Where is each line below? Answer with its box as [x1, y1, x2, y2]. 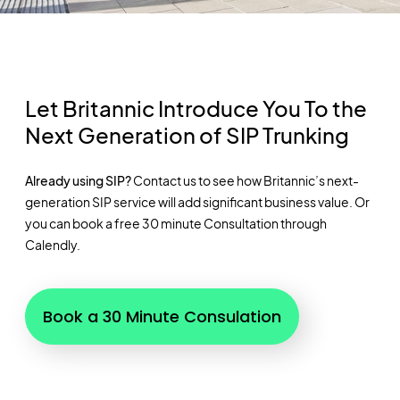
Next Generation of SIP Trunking [24, 121, 349, 149]
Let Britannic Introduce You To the [24, 95, 367, 122]
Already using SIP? [24, 172, 131, 189]
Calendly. [24, 237, 80, 254]
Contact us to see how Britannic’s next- [130, 172, 359, 189]
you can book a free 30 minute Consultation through [24, 215, 327, 232]
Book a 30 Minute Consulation [42, 304, 281, 328]
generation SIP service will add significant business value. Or [24, 194, 370, 211]
